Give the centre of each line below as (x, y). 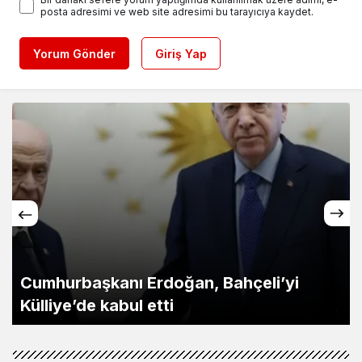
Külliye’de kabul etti (97, 305)
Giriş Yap (181, 53)
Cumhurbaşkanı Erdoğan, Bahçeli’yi (160, 282)
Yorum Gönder (74, 53)
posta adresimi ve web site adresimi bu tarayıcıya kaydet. (177, 11)
